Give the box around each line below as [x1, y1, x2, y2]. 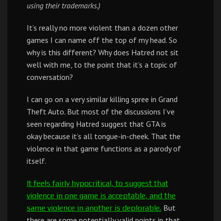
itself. [27, 156, 46, 166]
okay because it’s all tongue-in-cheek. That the [27, 131, 181, 141]
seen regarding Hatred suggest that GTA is [27, 119, 166, 129]
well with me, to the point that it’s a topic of [27, 60, 177, 70]
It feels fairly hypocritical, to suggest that [27, 179, 168, 188]
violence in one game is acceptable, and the [27, 191, 176, 200]
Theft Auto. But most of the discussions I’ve [27, 107, 175, 116]
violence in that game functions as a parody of [27, 144, 181, 153]
